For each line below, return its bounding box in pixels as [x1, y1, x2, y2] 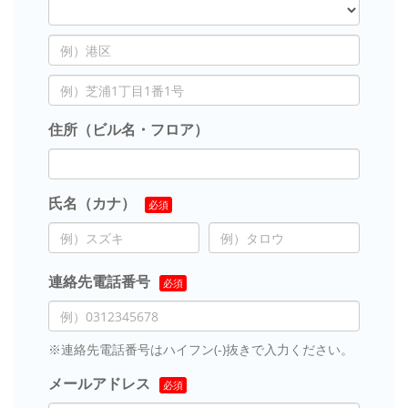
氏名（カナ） [48, 193, 136, 214]
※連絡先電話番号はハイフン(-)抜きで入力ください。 [48, 341, 353, 359]
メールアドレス [48, 373, 150, 394]
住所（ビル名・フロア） [48, 119, 209, 140]
